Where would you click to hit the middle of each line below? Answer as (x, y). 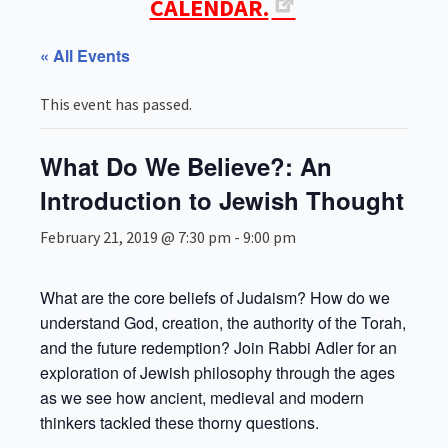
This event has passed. (116, 104)
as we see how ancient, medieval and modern (202, 397)
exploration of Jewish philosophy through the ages (217, 372)
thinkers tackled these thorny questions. (179, 422)
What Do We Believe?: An (186, 166)
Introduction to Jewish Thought (222, 200)
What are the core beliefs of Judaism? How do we (215, 297)
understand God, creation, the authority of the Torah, (223, 322)
